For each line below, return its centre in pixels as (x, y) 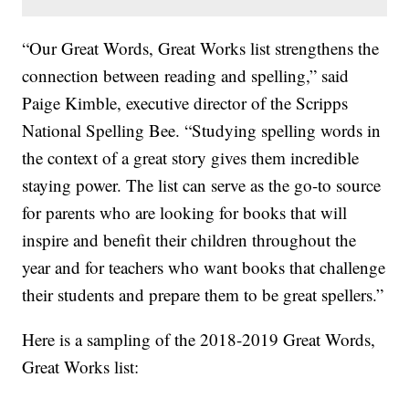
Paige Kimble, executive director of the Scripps (185, 103)
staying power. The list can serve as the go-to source (202, 185)
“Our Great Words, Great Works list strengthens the (201, 48)
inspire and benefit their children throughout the (189, 240)
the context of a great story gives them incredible (191, 158)
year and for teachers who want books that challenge (204, 267)
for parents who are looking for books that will (185, 213)
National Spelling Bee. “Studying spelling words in (202, 131)
